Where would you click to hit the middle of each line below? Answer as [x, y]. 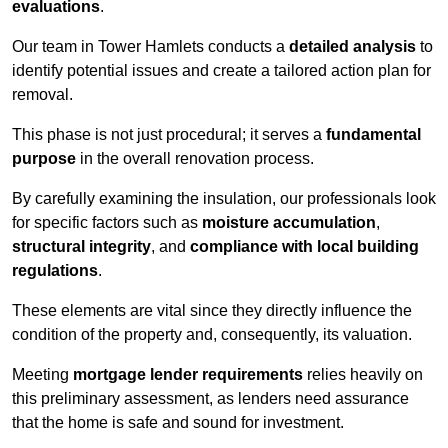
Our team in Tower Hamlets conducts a [150, 47]
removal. [42, 95]
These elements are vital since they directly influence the [212, 311]
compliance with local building [304, 247]
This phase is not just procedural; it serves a [169, 135]
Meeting [42, 375]
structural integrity [81, 247]
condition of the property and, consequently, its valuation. [212, 335]
